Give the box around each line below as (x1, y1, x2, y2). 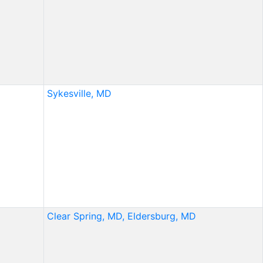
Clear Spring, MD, (46, 210, 127, 222)
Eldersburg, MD (127, 210, 196, 222)
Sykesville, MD (46, 87, 112, 100)
